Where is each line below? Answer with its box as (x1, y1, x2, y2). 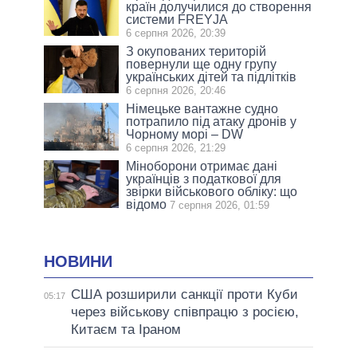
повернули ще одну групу (126, 57, 277, 72)
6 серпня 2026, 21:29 (126, 142, 226, 155)
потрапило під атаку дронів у (126, 115, 297, 129)
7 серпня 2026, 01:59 (170, 199, 270, 212)
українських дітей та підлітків (126, 70, 297, 84)
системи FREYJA (126, 13, 229, 27)
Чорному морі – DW (126, 127, 244, 142)
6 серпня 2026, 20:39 (126, 27, 226, 40)
